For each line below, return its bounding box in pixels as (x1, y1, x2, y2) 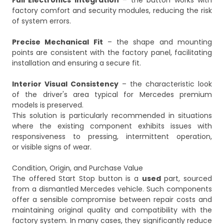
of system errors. (12, 16, 71, 26)
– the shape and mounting (102, 37, 212, 47)
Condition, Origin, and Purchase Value (12, 163, 143, 173)
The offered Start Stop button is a (12, 173, 142, 184)
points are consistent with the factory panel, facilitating (12, 47, 212, 58)
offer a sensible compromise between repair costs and (12, 194, 212, 205)
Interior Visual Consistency (12, 79, 118, 89)
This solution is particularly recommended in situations (12, 110, 212, 121)
